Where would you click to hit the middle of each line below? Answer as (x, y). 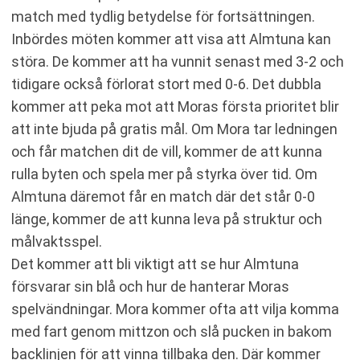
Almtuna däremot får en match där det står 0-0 (163, 196)
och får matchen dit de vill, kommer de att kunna (167, 151)
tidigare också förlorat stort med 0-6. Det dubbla (166, 84)
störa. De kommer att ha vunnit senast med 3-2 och (178, 61)
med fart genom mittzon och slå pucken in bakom (172, 331)
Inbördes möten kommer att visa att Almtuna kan (171, 39)
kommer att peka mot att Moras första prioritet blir (175, 106)
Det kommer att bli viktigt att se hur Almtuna (155, 264)
